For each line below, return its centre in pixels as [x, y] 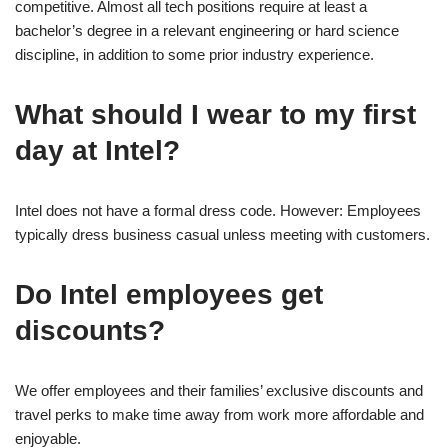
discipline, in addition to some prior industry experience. [194, 54]
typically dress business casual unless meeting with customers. [222, 234]
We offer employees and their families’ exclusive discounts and [219, 390]
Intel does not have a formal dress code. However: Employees [218, 210]
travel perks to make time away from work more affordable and [219, 414]
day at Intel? [97, 150]
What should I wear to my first [215, 114]
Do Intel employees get [169, 294]
